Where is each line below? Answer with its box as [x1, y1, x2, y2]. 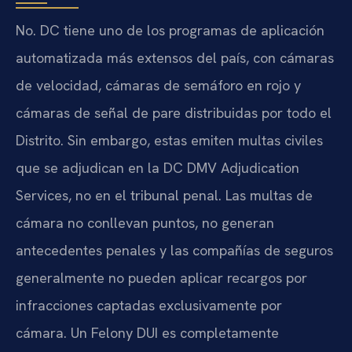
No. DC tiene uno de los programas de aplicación [16, 20, 324, 39]
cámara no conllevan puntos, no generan [16, 213, 274, 232]
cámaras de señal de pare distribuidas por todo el [16, 103, 332, 122]
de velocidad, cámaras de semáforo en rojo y [16, 75, 301, 94]
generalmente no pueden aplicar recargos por [16, 268, 307, 287]
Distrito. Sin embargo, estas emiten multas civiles [16, 130, 323, 149]
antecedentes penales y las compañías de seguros [16, 240, 333, 259]
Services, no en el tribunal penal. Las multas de [16, 185, 313, 204]
